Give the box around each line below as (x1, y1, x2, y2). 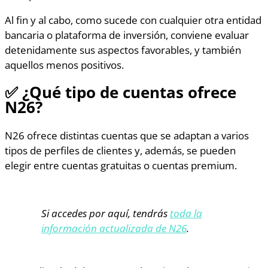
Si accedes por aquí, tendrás (41, 206, 170, 221)
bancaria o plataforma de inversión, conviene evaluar (5, 27, 249, 42)
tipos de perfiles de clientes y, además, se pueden (5, 143, 236, 158)
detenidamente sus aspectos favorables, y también (5, 42, 241, 57)
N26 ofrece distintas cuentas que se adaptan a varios (5, 128, 249, 143)
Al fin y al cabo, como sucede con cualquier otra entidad (5, 12, 261, 27)
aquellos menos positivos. (5, 57, 124, 72)
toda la (169, 206, 202, 221)
